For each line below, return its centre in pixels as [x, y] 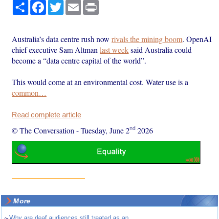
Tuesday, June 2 [105, 130]
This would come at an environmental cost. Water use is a [100, 82]
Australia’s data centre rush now [62, 39]
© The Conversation [43, 130]
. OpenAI [197, 39]
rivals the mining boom [147, 39]
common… [29, 92]
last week [114, 49]
